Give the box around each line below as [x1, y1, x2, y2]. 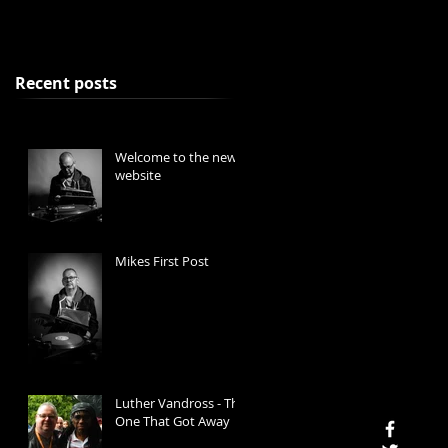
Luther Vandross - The [115, 393, 246, 412]
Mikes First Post [115, 251, 209, 270]
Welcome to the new [115, 147, 237, 166]
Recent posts [15, 71, 117, 94]
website [115, 165, 161, 184]
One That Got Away [115, 411, 230, 430]
